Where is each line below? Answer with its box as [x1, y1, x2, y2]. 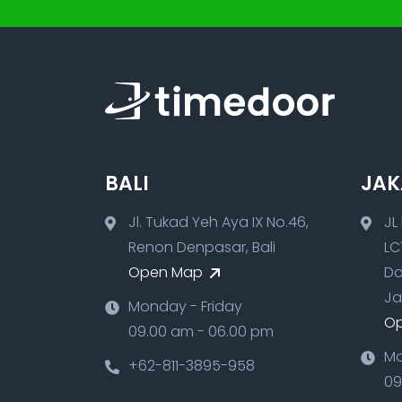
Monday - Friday [128, 295, 242, 317]
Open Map [128, 261, 206, 283]
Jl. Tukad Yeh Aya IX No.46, [128, 211, 309, 232]
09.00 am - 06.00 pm [128, 320, 274, 342]
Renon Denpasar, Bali [128, 236, 275, 258]
